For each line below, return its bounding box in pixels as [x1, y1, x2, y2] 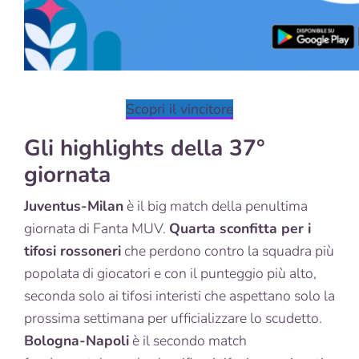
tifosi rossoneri [24, 241, 121, 261]
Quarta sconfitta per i [169, 219, 311, 239]
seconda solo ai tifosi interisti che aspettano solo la [24, 286, 335, 306]
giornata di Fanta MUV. [24, 219, 169, 239]
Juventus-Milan [24, 196, 123, 216]
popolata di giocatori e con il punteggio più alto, [24, 264, 317, 284]
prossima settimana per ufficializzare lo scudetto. [24, 309, 322, 329]
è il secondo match [129, 331, 247, 351]
